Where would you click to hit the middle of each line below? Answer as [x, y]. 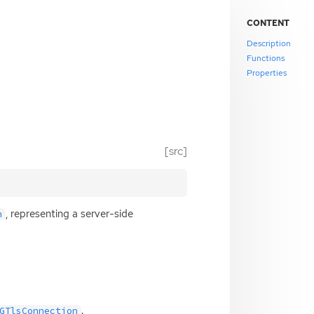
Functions [266, 58]
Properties [267, 73]
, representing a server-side [70, 213]
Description [269, 43]
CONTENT [268, 23]
